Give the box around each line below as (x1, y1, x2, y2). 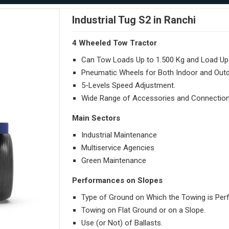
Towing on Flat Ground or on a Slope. (81, 205, 206, 215)
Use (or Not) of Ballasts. (81, 218, 163, 228)
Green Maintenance (81, 156, 147, 166)
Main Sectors (72, 113, 121, 123)
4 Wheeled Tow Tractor (72, 38, 157, 48)
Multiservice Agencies (81, 143, 155, 153)
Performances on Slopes (72, 176, 163, 186)
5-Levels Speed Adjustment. (81, 81, 176, 90)
